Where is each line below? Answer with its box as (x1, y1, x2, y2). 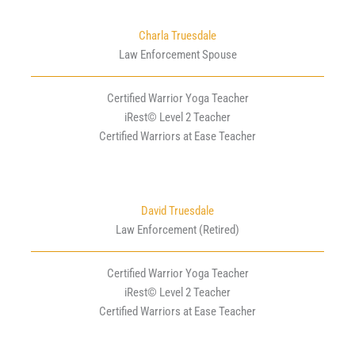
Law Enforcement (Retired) (116, 223, 239, 238)
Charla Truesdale (139, 29, 216, 44)
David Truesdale (141, 204, 214, 219)
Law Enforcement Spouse (118, 48, 237, 63)
